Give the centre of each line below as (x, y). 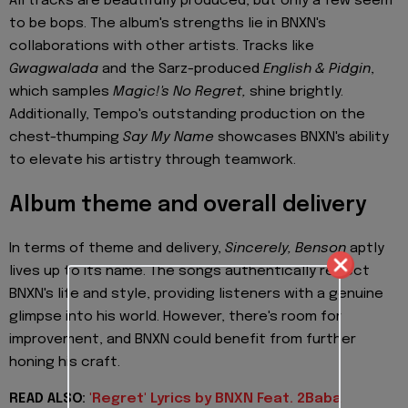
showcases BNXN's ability (301, 138)
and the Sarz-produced (181, 70)
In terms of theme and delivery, (117, 248)
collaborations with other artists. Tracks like (162, 47)
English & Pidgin (317, 70)
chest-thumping (66, 138)
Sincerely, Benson (286, 248)
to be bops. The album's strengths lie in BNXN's (168, 24)
